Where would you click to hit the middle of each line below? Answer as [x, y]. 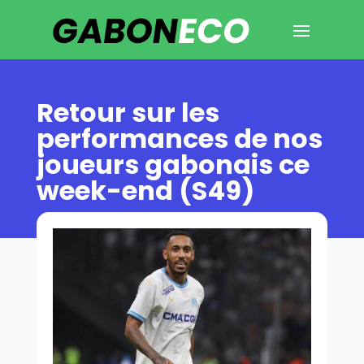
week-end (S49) [145, 190]
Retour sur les [128, 112]
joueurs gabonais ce [173, 164]
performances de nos [179, 138]
